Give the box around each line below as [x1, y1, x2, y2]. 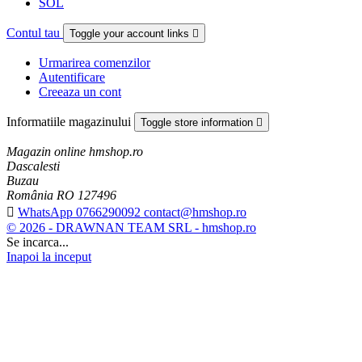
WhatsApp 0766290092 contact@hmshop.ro [18, 204, 246, 219]
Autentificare [39, 69, 105, 84]
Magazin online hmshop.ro [6, 144, 143, 158]
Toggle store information [141, 116, 256, 128]
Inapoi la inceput [6, 249, 91, 263]
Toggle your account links [69, 27, 192, 40]
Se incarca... [6, 234, 69, 249]
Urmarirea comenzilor [39, 55, 150, 69]
